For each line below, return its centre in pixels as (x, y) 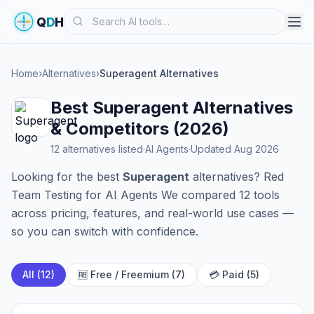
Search (82, 16)
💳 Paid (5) (234, 274)
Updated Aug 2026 (235, 149)
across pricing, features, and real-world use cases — (152, 213)
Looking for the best (67, 177)
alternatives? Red (237, 177)
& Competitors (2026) (140, 129)
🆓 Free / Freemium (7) (131, 274)
